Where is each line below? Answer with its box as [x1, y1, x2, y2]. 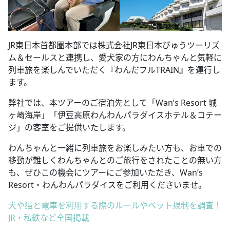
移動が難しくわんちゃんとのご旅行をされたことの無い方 [8, 154, 222, 166]
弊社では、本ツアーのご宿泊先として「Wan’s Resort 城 [8, 97, 217, 108]
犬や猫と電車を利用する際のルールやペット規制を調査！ [8, 199, 222, 211]
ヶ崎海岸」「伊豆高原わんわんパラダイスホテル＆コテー [8, 109, 222, 121]
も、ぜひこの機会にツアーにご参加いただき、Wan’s [8, 166, 203, 178]
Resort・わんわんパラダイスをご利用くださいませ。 [8, 179, 206, 190]
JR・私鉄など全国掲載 [8, 212, 89, 223]
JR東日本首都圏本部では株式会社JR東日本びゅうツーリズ [8, 39, 220, 51]
